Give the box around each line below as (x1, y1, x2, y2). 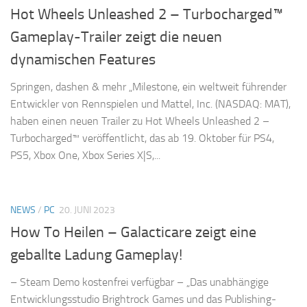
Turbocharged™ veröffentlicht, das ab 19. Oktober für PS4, (10, 131, 274, 145)
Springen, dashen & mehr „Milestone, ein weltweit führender (10, 79, 286, 93)
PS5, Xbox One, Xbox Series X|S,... (10, 148, 160, 162)
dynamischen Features (10, 50, 156, 69)
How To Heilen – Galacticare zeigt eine (10, 223, 256, 242)
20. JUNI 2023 (59, 204, 115, 216)
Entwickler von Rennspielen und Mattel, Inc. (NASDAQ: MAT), (10, 97, 291, 110)
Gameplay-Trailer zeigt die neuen (10, 27, 222, 46)
